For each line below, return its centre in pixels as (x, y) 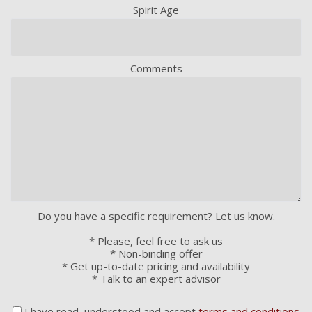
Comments (156, 68)
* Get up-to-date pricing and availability (156, 266)
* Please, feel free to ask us (156, 241)
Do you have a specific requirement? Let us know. (156, 216)
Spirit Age (156, 9)
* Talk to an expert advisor (156, 278)
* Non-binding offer (156, 253)
